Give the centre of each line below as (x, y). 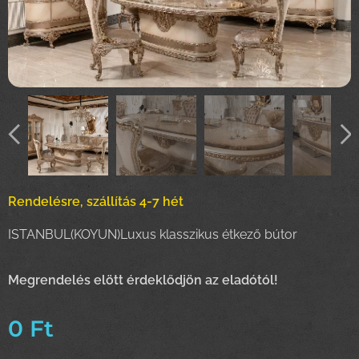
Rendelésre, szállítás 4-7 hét (96, 202)
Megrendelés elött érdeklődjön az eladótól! (143, 280)
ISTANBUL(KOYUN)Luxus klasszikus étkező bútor (153, 235)
